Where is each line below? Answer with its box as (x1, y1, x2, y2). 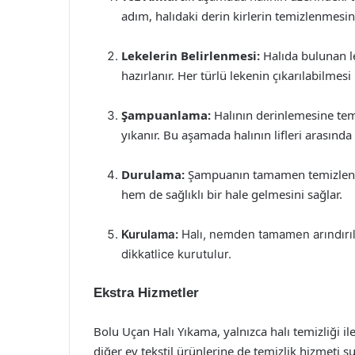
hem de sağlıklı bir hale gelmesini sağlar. (121, 186, 342, 202)
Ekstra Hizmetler (94, 285, 199, 300)
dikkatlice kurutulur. (121, 246, 231, 261)
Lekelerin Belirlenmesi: (121, 48, 260, 63)
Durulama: (121, 166, 185, 182)
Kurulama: (121, 227, 178, 242)
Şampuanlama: (121, 107, 211, 123)
